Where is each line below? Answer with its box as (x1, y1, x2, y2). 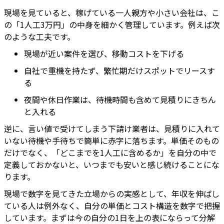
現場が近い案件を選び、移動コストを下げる (24, 47, 184, 60)
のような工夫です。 (4, 30, 75, 43)
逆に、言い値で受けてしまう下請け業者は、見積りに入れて (4, 122, 220, 135)
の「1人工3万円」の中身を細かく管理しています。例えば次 (4, 18, 220, 31)
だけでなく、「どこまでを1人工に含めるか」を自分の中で (4, 146, 216, 159)
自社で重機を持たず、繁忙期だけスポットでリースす (24, 64, 215, 77)
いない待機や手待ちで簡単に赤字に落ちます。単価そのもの (4, 134, 219, 147)
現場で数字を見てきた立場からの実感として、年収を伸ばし (4, 187, 219, 200)
